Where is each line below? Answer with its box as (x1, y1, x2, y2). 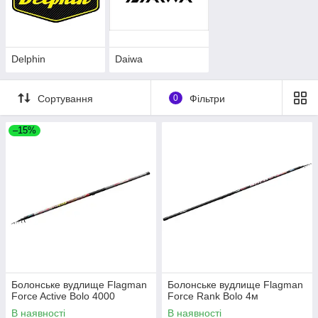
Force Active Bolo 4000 (11, 290, 115, 302)
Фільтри (189, 92, 225, 104)
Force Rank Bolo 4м (168, 290, 258, 302)
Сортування (38, 92, 93, 104)
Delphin (11, 53, 45, 65)
